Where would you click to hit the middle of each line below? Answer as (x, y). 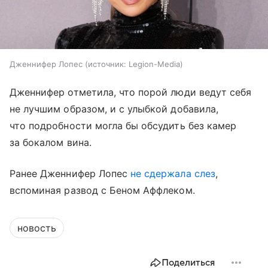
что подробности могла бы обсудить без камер (123, 125)
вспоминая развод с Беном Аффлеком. (102, 190)
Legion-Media (154, 64)
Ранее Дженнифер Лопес (70, 173)
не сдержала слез (173, 173)
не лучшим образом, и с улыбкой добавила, (114, 109)
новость (37, 228)
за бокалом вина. (51, 142)
